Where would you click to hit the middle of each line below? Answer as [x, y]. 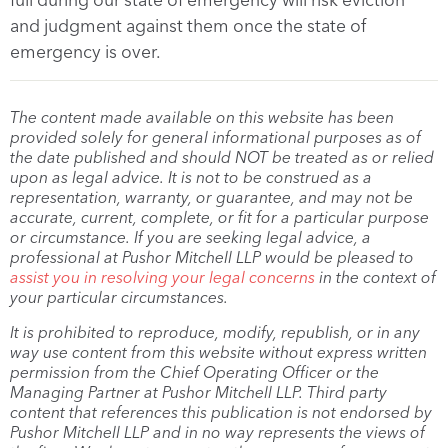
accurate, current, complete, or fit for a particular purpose [219, 217]
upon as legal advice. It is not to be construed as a [191, 177]
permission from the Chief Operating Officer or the [194, 372]
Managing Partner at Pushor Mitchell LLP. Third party [198, 392]
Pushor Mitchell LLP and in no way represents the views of [217, 432]
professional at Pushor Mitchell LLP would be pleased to [212, 257]
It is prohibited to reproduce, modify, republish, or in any [215, 332]
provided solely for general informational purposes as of [215, 137]
